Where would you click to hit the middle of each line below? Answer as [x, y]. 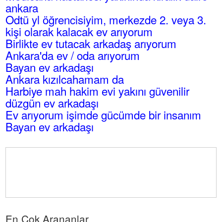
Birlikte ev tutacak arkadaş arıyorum [91, 43]
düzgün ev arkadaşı [52, 103]
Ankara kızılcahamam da [65, 79]
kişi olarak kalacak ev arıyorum [79, 31]
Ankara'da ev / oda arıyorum [73, 55]
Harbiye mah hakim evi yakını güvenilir [98, 91]
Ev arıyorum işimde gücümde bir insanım [104, 114]
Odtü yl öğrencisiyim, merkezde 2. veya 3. [106, 19]
